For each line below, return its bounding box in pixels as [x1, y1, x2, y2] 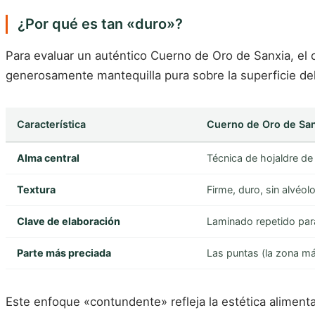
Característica [17, 118, 86, 131]
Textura [17, 184, 56, 196]
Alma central [17, 152, 79, 165]
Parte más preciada [17, 247, 111, 259]
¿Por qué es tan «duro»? [17, 15, 183, 33]
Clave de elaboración [17, 215, 120, 228]
